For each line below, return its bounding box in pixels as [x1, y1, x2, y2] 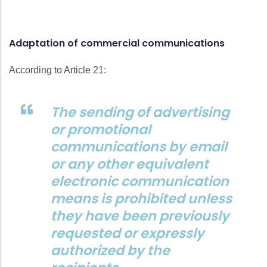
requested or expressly [51, 223, 204, 243]
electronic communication [51, 171, 229, 191]
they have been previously [51, 206, 229, 225]
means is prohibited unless [51, 188, 232, 208]
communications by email [51, 136, 227, 156]
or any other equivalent [51, 154, 209, 173]
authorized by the [51, 240, 170, 260]
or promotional [51, 119, 151, 139]
